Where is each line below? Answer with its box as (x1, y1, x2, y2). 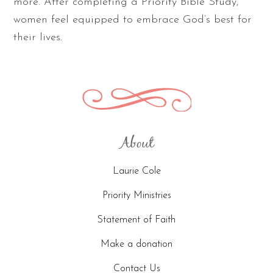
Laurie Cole (112, 166, 161, 177)
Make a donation (101, 239, 172, 250)
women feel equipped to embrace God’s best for (13, 14, 252, 26)
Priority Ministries (102, 191, 171, 201)
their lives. (13, 32, 63, 44)
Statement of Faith (97, 215, 175, 225)
